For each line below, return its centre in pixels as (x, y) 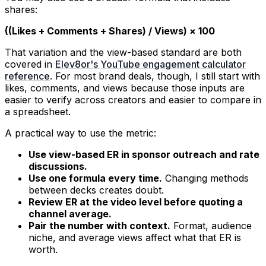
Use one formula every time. (95, 178)
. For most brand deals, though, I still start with (155, 76)
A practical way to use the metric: (80, 133)
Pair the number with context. (99, 225)
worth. (43, 249)
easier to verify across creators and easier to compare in (133, 99)
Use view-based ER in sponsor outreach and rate (144, 154)
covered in (30, 64)
